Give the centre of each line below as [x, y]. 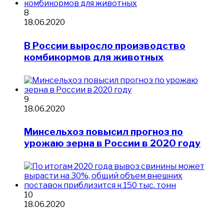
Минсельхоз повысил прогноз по [103, 132]
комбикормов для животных [94, 57]
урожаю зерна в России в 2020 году [112, 143]
